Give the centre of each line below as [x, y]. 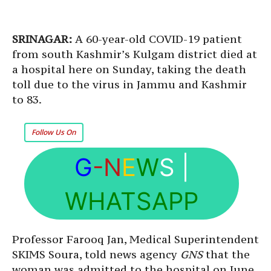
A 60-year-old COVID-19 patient [157, 39]
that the [226, 254]
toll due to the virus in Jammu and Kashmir [129, 84]
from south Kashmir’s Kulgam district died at [135, 54]
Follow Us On [54, 132]
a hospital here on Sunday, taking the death [129, 69]
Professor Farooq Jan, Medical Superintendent [135, 239]
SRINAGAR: [42, 39]
